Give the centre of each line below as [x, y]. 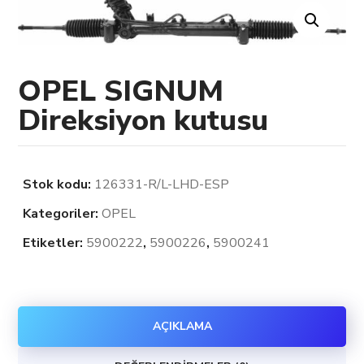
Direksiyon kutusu [143, 121]
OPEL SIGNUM [121, 92]
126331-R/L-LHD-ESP [162, 185]
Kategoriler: [63, 214]
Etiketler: [55, 243]
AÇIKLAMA [182, 327]
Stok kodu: [59, 185]
